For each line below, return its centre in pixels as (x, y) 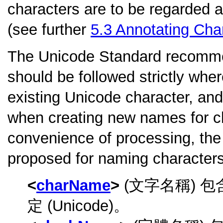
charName (73, 185)
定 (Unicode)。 (78, 206)
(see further (49, 30)
